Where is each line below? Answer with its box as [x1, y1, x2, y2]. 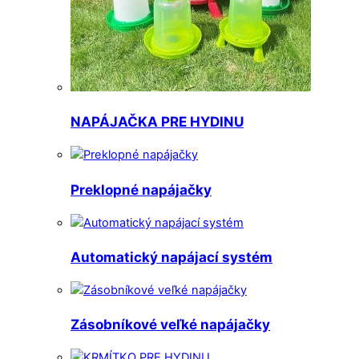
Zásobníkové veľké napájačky [71, 315, 270, 333]
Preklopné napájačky [71, 180, 212, 198]
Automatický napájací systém [71, 248, 272, 265]
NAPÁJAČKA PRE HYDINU [71, 113, 244, 131]
